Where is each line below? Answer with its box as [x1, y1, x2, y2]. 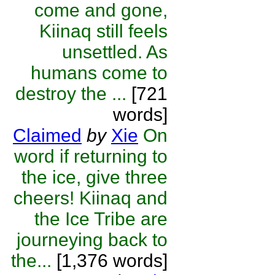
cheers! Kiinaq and [14, 188, 168, 208]
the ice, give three [21, 167, 168, 187]
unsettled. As [62, 42, 168, 62]
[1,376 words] [52, 250, 168, 271]
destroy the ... [15, 83, 126, 104]
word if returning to [14, 146, 168, 166]
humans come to [31, 63, 168, 83]
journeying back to [17, 230, 168, 250]
